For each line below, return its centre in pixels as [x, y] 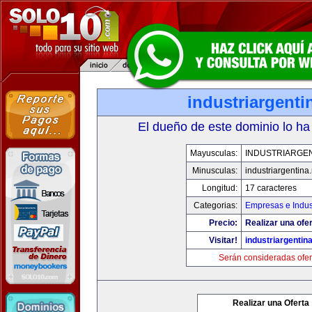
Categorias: [215, 205]
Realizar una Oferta [271, 303]
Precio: [223, 223]
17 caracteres [271, 188]
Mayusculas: [213, 153]
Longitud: [219, 188]
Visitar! [223, 240]
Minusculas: [214, 171]
